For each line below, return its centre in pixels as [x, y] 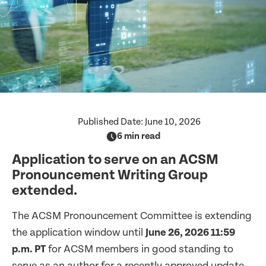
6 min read [138, 136]
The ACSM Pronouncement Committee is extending [132, 216]
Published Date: [111, 122]
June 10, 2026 [172, 122]
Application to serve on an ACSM [115, 160]
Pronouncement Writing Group [110, 175]
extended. [47, 191]
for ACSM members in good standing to [140, 249]
